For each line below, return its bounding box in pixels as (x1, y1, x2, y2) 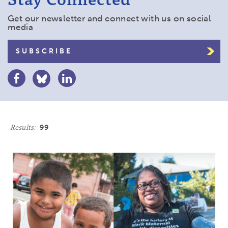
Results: (10, 121, 36, 132)
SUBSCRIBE (16, 47, 72, 55)
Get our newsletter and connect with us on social (8, 13, 212, 23)
